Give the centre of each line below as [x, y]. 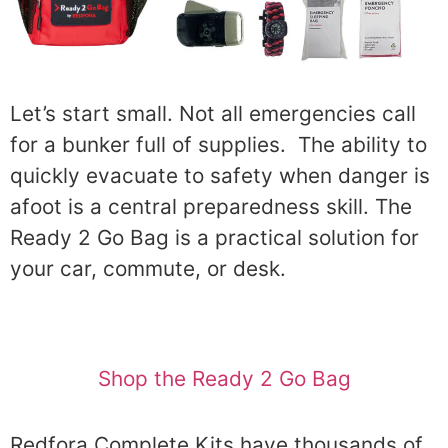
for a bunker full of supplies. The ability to [218, 144]
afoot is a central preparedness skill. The [211, 206]
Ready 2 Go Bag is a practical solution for [214, 237]
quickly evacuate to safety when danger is [220, 175]
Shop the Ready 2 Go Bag [224, 379]
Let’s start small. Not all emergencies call [213, 113]
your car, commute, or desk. [151, 268]
